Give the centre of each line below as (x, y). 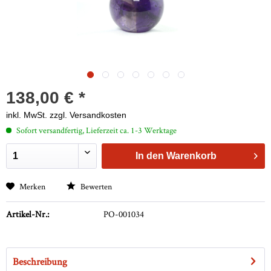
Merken (32, 187)
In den (150, 156)
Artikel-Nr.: (28, 214)
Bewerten (95, 187)
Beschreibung (40, 262)
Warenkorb (192, 156)
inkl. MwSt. (28, 115)
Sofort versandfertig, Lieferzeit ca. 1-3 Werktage (96, 130)
